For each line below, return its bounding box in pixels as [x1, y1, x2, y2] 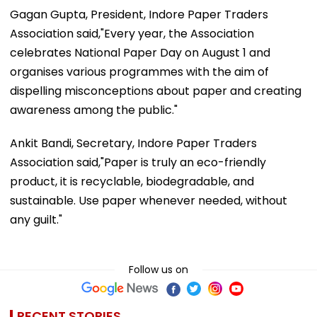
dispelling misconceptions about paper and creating [10, 82, 301, 99]
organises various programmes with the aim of [10, 63, 269, 80]
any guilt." [10, 211, 62, 228]
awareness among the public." [10, 101, 178, 118]
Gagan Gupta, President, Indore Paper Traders [10, 6, 268, 23]
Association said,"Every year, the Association [10, 25, 254, 42]
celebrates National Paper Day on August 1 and [10, 44, 270, 61]
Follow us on [129, 262, 188, 277]
